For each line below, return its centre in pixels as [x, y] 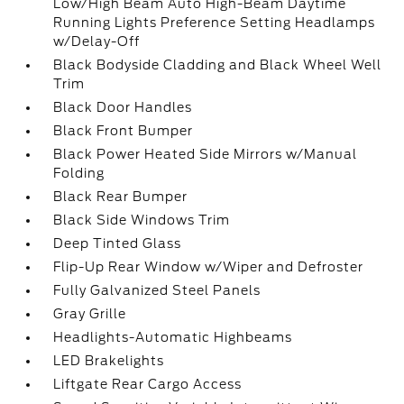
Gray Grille [90, 314]
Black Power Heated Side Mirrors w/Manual [206, 154]
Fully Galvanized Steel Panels [157, 290]
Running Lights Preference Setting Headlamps [215, 23]
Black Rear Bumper [121, 197]
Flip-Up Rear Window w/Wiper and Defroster [209, 267]
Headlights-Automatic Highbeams [173, 337]
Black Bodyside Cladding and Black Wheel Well [218, 65]
